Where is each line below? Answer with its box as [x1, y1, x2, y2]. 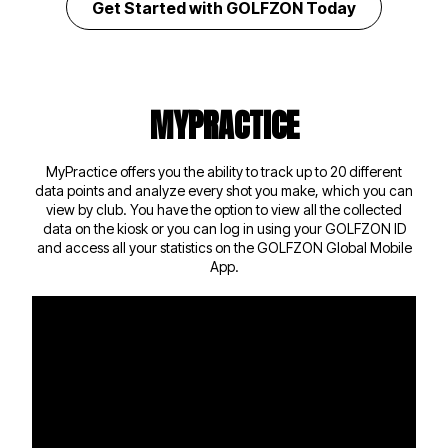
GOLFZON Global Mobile [256, 239, 412, 257]
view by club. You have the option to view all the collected [46, 201, 402, 219]
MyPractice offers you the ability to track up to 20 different [46, 163, 402, 181]
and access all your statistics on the [36, 239, 257, 257]
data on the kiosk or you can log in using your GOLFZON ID [42, 220, 406, 238]
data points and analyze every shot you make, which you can [35, 182, 413, 200]
